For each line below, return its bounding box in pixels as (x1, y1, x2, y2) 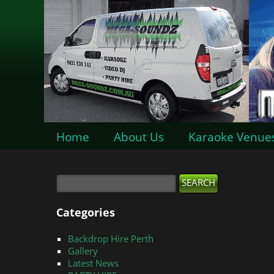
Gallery (68, 245, 98, 257)
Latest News (68, 257, 119, 269)
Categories (56, 205, 115, 220)
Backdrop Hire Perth (68, 232, 154, 245)
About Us (114, 128, 164, 145)
